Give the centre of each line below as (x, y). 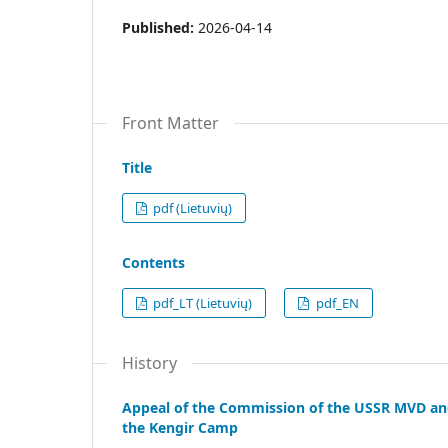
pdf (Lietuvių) (191, 207)
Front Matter (170, 122)
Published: (160, 27)
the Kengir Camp (180, 427)
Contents (153, 262)
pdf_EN (335, 302)
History (149, 362)
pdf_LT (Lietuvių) (201, 302)
